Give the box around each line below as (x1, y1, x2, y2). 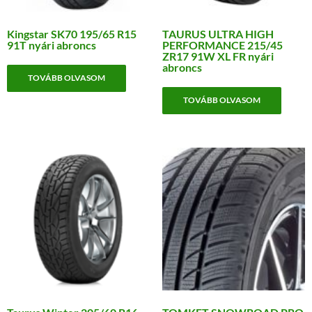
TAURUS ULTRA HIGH (162, 26, 274, 40)
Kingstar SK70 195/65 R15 (7, 26, 136, 40)
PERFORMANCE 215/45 (162, 38, 283, 52)
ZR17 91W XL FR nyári (162, 49, 274, 63)
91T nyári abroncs (7, 38, 96, 52)
